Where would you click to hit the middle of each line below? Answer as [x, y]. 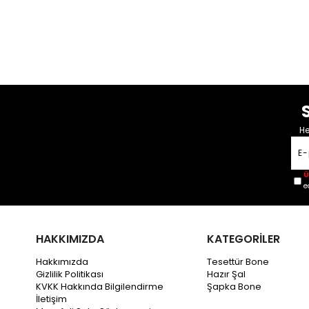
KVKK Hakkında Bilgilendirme [100, 287]
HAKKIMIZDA [70, 239]
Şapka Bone [234, 287]
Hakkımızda [62, 262]
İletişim [51, 299]
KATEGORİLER [243, 239]
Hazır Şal [226, 275]
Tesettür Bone [238, 262]
